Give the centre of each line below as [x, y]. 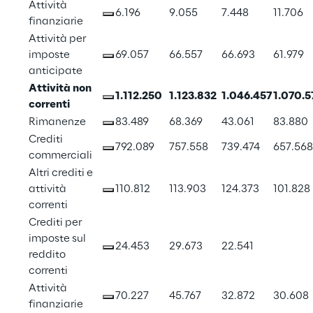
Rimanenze [57, 123]
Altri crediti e [62, 174]
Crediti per [56, 223]
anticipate [56, 72]
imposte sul [58, 239]
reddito [48, 255]
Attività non [61, 89]
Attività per [58, 39]
